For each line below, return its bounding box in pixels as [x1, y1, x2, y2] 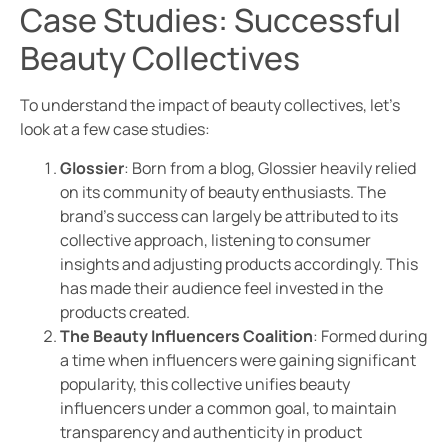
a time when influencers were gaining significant [60, 348, 416, 371]
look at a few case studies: [20, 118, 210, 141]
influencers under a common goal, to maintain [60, 396, 397, 419]
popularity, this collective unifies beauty [60, 372, 350, 395]
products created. [60, 300, 190, 323]
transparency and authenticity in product [60, 420, 362, 443]
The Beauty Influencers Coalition [60, 324, 313, 347]
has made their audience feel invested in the [60, 276, 383, 299]
